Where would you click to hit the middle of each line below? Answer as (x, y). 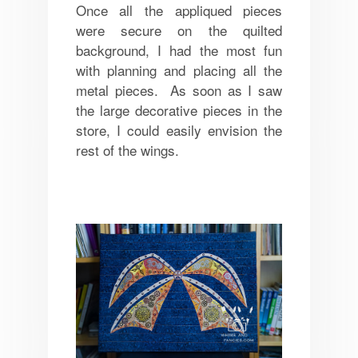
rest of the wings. (127, 150)
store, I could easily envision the (179, 130)
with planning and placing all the (179, 70)
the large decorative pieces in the (179, 110)
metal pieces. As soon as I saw (179, 90)
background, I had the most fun (179, 50)
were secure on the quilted (179, 30)
